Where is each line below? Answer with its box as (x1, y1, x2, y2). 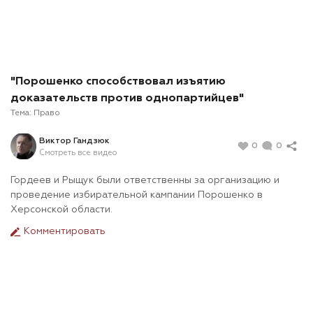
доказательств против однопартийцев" (10, 93, 244, 105)
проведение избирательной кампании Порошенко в (10, 190, 263, 201)
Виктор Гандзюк (39, 136, 110, 145)
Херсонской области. (10, 205, 112, 215)
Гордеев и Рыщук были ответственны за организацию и (10, 175, 279, 186)
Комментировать (21, 226, 105, 237)
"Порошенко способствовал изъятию (10, 76, 226, 88)
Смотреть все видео (39, 148, 117, 156)
